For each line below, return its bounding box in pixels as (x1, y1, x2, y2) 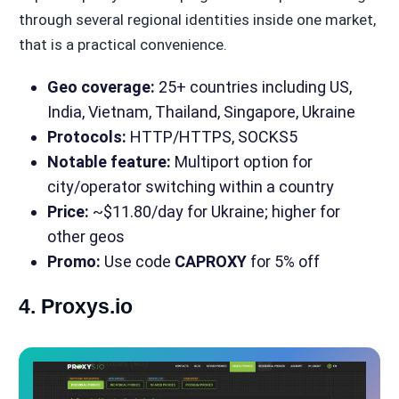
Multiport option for (170, 151, 313, 171)
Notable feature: (46, 151, 171, 171)
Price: (46, 201, 89, 221)
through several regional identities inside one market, (18, 10, 376, 28)
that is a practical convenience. (18, 35, 227, 53)
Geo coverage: (46, 77, 155, 96)
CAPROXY (174, 251, 247, 271)
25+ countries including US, (154, 77, 352, 96)
